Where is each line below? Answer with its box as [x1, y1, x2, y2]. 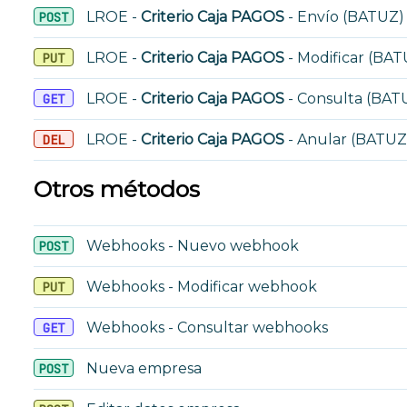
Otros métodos [34, 175, 200, 203]
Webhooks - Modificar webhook [83, 278, 317, 295]
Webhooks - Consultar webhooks [83, 319, 328, 336]
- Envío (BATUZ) [284, 8, 404, 25]
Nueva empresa [83, 360, 202, 377]
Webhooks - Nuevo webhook [83, 237, 299, 254]
